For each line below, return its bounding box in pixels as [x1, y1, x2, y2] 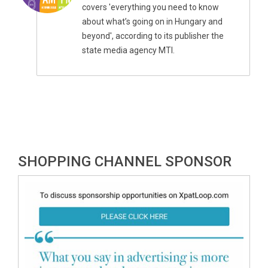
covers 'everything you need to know [82, 2, 220, 13]
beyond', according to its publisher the [82, 31, 224, 41]
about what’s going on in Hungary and [82, 17, 223, 27]
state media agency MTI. [82, 45, 175, 56]
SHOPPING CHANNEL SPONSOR [18, 153, 232, 170]
